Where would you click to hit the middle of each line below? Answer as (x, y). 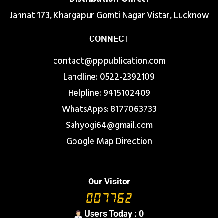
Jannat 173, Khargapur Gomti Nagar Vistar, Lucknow (109, 16)
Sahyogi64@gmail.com (109, 126)
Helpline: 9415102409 (109, 93)
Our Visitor (109, 181)
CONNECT (109, 38)
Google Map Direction (109, 142)
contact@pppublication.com (109, 61)
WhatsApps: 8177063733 (109, 109)
